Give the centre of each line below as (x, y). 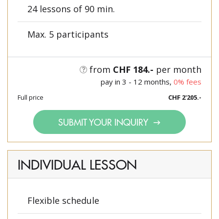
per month (177, 70)
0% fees (187, 82)
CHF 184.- (133, 70)
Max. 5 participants (68, 34)
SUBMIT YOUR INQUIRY (104, 122)
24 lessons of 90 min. (71, 9)
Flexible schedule (63, 201)
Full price (31, 98)
